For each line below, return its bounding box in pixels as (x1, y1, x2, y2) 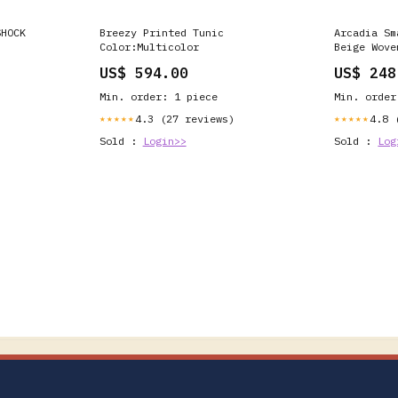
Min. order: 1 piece (99, 89, 218, 103)
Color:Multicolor (99, 39, 199, 53)
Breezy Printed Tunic (99, 25, 224, 39)
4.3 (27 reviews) (134, 111, 235, 125)
